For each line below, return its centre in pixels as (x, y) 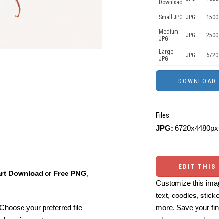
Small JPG (171, 17)
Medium (169, 32)
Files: (163, 115)
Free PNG (70, 173)
